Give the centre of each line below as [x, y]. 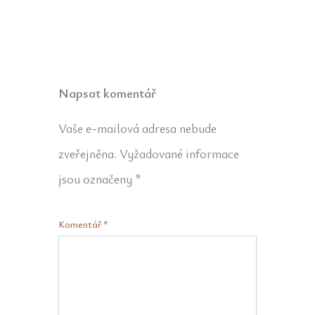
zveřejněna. [87, 154]
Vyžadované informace [179, 154]
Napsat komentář [107, 93]
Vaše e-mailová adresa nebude [137, 128]
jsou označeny [96, 179]
